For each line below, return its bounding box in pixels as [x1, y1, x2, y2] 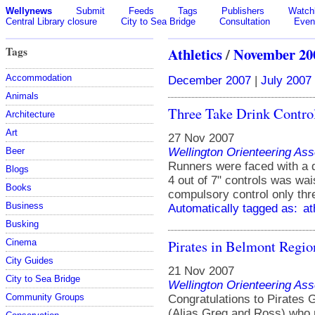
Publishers [221, 6, 264, 16]
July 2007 [261, 73, 311, 87]
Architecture [6, 108, 55, 120]
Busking [6, 218, 39, 229]
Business [6, 200, 44, 211]
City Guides [6, 255, 53, 266]
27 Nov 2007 [168, 131, 234, 145]
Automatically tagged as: [168, 201, 301, 215]
